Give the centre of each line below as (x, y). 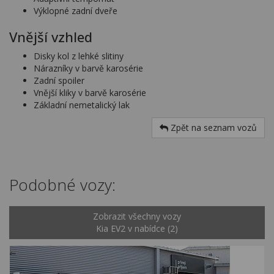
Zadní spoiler (59, 80)
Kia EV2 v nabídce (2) (137, 228)
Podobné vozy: (62, 185)
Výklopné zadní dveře (76, 11)
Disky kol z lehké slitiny (79, 56)
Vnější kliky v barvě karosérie (90, 93)
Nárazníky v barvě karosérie (88, 68)
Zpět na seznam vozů (213, 128)
